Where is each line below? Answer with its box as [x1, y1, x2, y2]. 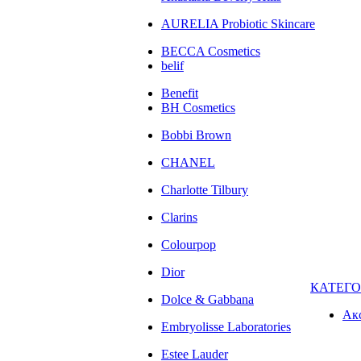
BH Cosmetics [160, 101, 235, 114]
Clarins [160, 210, 197, 224]
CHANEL [160, 156, 215, 169]
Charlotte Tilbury [160, 183, 248, 197]
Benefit [160, 86, 198, 100]
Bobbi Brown [160, 128, 231, 142]
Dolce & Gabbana [160, 293, 254, 306]
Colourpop [160, 238, 216, 251]
